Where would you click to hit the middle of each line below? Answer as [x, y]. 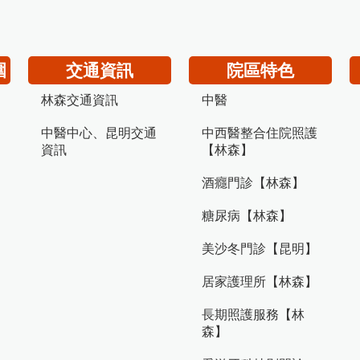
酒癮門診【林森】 [253, 183]
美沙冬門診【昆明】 [260, 249]
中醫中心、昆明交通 [99, 133]
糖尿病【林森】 [247, 216]
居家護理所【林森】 [260, 282]
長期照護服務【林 [253, 315]
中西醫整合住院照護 [260, 133]
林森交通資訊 [80, 100]
